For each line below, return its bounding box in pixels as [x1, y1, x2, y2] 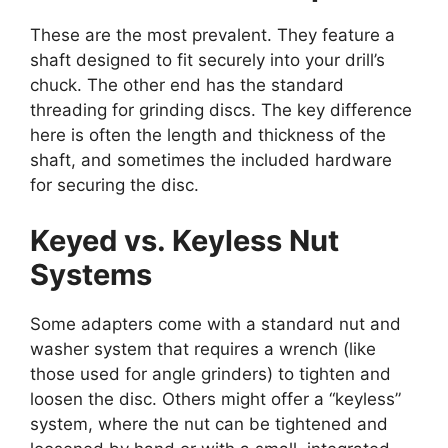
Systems [30, 256, 152, 292]
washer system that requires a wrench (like [30, 338, 376, 359]
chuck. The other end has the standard [30, 75, 344, 96]
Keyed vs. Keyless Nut [30, 222, 339, 258]
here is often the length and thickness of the [30, 125, 386, 146]
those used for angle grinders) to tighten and [30, 363, 391, 384]
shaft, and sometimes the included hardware [30, 150, 392, 171]
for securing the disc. [30, 175, 199, 196]
